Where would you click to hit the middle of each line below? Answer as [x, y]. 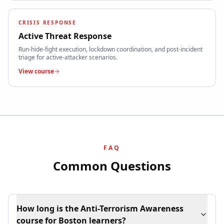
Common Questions [112, 166]
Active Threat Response [65, 36]
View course [36, 71]
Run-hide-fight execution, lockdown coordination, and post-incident [110, 49]
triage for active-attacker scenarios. [68, 57]
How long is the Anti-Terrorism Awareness [100, 209]
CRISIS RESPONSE [47, 23]
